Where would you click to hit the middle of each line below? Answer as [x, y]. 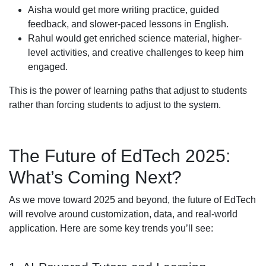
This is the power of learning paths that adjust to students [128, 90]
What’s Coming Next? [95, 177]
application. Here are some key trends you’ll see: [111, 228]
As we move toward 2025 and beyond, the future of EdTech [132, 199]
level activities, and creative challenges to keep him [136, 52]
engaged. [48, 66]
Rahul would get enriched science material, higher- [135, 38]
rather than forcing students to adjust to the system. [115, 104]
